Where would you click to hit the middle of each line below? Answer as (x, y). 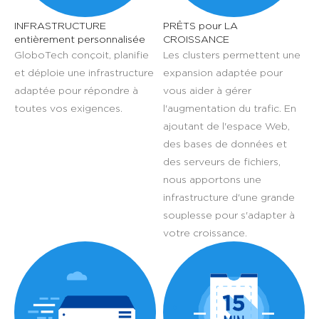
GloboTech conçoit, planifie (82, 54)
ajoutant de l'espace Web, (226, 125)
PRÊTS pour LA (200, 25)
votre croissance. (205, 232)
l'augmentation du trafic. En (230, 108)
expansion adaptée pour (223, 72)
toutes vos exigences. (68, 108)
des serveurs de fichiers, (222, 161)
